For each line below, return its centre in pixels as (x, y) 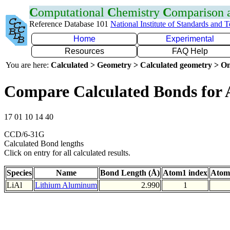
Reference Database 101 (70, 24)
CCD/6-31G (24, 134)
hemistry (139, 12)
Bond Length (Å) (130, 172)
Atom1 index (185, 172)
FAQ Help (190, 51)
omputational (73, 12)
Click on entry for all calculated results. (67, 152)
